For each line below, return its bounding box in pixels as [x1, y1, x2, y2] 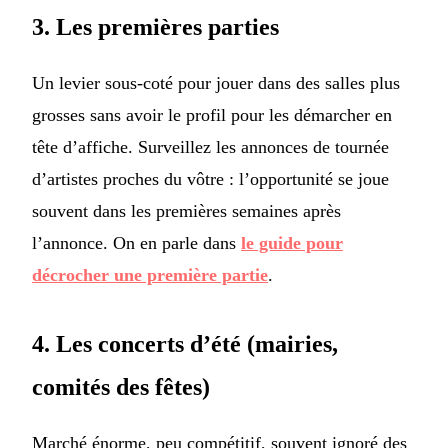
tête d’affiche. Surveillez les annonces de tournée [32, 137, 389, 158]
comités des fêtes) [32, 374, 210, 401]
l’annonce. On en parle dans [32, 233, 241, 254]
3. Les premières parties [32, 14, 279, 41]
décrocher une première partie [32, 265, 268, 286]
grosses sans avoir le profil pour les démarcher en [32, 105, 392, 126]
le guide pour [241, 233, 343, 254]
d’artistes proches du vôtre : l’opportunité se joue [32, 169, 389, 190]
